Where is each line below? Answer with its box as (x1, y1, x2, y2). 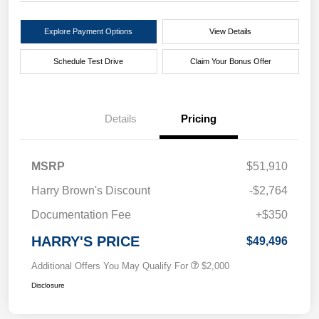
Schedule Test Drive (53, 57, 124, 66)
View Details (209, 27, 252, 36)
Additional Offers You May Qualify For (31, 261, 188, 272)
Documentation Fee (31, 209, 131, 221)
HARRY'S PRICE (31, 234, 140, 250)
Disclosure (31, 281, 65, 290)
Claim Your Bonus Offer (189, 57, 271, 66)
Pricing (181, 113, 216, 125)
